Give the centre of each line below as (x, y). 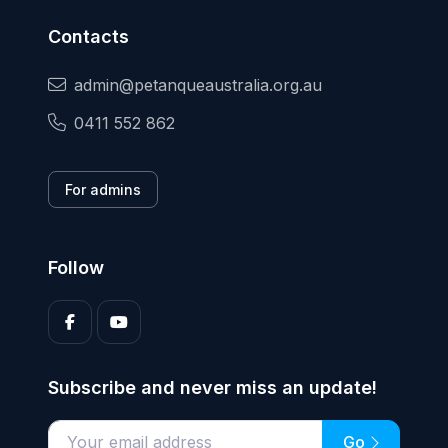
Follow (76, 267)
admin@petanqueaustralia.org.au (198, 85)
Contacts (88, 37)
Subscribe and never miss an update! (212, 387)
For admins (103, 190)
